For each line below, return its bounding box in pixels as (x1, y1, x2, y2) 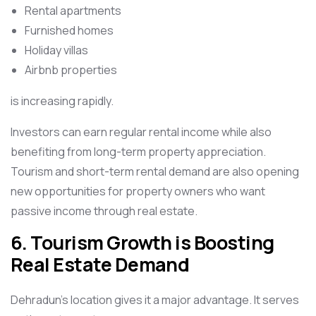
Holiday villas (25, 42, 88, 58)
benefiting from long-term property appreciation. (11, 144, 266, 159)
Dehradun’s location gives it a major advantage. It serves (11, 292, 299, 308)
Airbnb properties (25, 62, 117, 78)
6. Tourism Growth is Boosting (11, 230, 274, 255)
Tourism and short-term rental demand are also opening (11, 164, 299, 179)
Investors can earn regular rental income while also (11, 124, 272, 140)
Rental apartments (25, 3, 121, 18)
